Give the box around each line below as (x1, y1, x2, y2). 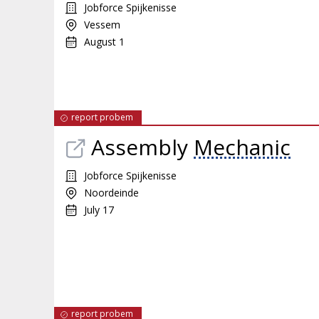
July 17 (84, 203, 114, 216)
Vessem (84, 18, 120, 31)
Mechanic (194, 132, 291, 162)
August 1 (84, 35, 125, 48)
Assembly (91, 132, 194, 162)
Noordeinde (84, 186, 139, 199)
